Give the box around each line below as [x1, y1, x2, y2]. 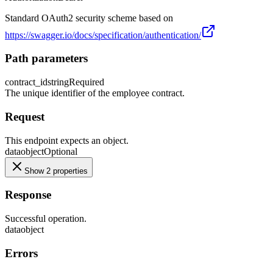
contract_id [5, 77, 48, 88]
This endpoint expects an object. [5, 135, 129, 146]
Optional [44, 146, 77, 157]
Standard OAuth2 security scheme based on [5, 12, 173, 23]
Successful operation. [5, 213, 87, 224]
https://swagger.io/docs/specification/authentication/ [5, 29, 201, 40]
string [48, 77, 69, 88]
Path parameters [5, 52, 88, 65]
